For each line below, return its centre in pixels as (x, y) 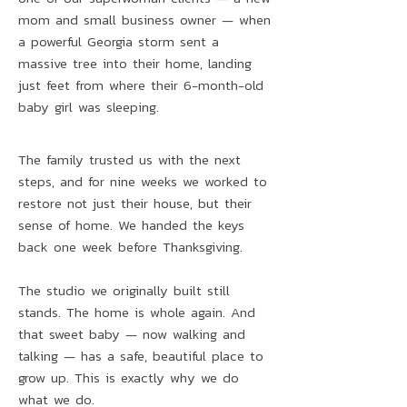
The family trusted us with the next (129, 159)
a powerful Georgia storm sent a (119, 41)
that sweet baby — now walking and (132, 334)
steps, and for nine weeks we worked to (143, 181)
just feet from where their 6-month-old (141, 85)
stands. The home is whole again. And (137, 312)
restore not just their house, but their (135, 203)
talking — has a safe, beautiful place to (141, 356)
